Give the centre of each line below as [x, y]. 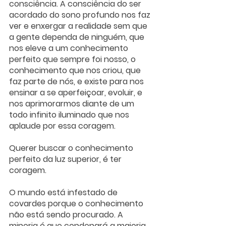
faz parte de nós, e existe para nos [77, 82]
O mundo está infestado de [64, 193]
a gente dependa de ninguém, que [78, 37]
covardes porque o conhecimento [77, 204]
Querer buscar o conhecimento [72, 148]
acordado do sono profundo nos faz [81, 15]
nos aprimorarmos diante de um [73, 104]
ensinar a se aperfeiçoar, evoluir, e [77, 93]
